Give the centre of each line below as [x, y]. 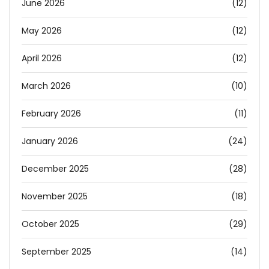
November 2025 [55, 197]
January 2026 [50, 141]
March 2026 [46, 86]
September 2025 [56, 252]
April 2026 [42, 59]
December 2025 [55, 169]
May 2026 [42, 31]
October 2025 [50, 224]
